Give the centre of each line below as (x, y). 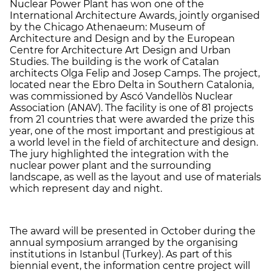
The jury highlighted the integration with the (119, 154)
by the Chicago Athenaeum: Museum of (107, 27)
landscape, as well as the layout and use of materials (135, 177)
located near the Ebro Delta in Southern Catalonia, (132, 84)
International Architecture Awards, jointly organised (135, 15)
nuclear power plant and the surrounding (110, 165)
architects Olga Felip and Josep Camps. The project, (135, 73)
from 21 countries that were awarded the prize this (132, 119)
